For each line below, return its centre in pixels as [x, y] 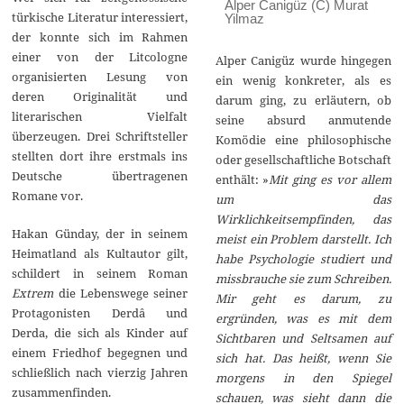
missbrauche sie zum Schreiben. [303, 279]
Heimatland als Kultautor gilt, [100, 254]
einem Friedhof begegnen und [100, 353]
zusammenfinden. [62, 393]
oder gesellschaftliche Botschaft [303, 160]
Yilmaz [244, 19]
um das [303, 200]
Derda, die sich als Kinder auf [100, 333]
